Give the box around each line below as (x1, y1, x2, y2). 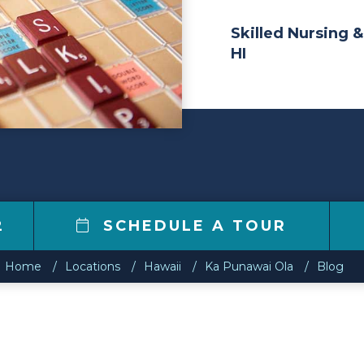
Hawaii (143, 259, 181, 274)
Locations (64, 259, 120, 274)
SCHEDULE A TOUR (97, 217, 288, 235)
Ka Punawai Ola (204, 259, 293, 274)
